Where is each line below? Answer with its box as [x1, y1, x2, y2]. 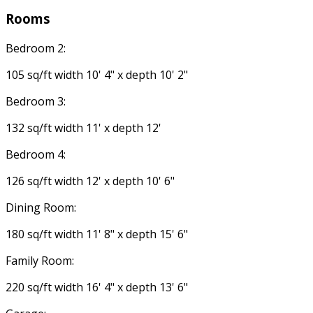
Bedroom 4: [6, 147, 66, 163]
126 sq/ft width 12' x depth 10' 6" [6, 173, 175, 189]
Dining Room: [6, 200, 76, 216]
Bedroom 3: [6, 94, 66, 110]
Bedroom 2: [6, 41, 66, 57]
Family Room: [6, 253, 74, 269]
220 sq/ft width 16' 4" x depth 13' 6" [6, 279, 188, 296]
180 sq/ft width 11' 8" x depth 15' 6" [6, 226, 188, 242]
